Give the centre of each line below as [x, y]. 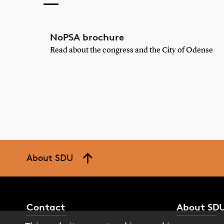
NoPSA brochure [87, 37]
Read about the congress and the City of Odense [131, 50]
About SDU [50, 157]
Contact [46, 207]
